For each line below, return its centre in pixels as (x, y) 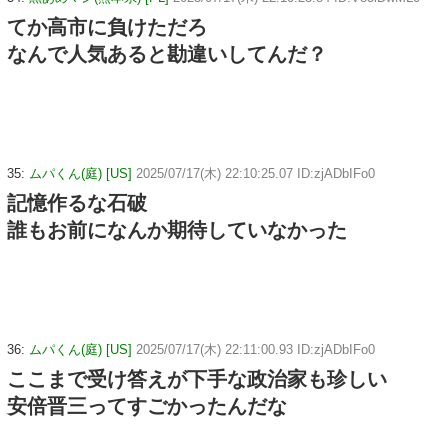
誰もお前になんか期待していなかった (177, 230)
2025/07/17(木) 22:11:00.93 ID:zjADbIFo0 (255, 350)
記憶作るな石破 (77, 203)
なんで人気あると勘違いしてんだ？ (167, 54)
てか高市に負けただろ (107, 27)
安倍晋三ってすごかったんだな (147, 406)
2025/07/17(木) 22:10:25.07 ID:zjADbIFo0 (255, 174)
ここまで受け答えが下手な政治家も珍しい (197, 379)
